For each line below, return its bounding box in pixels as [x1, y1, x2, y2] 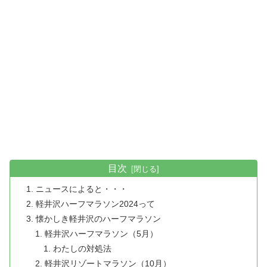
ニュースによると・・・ [36, 184, 128, 194]
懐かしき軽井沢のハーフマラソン [36, 214, 162, 224]
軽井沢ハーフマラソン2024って [36, 199, 156, 209]
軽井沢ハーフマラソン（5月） [44, 229, 158, 239]
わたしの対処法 [52, 244, 111, 254]
